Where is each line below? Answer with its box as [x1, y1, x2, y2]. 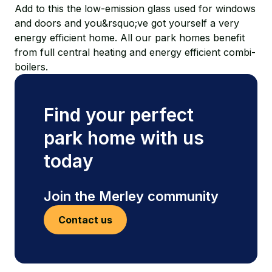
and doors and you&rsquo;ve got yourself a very [15, 17, 239, 29]
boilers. [15, 61, 48, 73]
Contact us [58, 214, 112, 226]
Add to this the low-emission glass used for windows [15, 2, 256, 15]
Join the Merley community [44, 188, 219, 204]
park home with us [44, 127, 204, 149]
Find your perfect [44, 104, 194, 126]
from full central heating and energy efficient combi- [15, 46, 256, 58]
